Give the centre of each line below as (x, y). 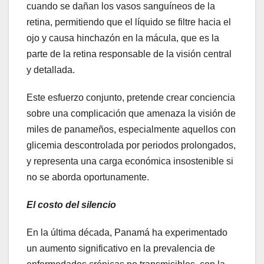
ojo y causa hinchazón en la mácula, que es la (123, 38)
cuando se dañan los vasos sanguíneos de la (121, 6)
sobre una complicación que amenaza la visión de (131, 114)
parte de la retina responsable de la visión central (129, 54)
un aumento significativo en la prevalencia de (121, 249)
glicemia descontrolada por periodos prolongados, (131, 146)
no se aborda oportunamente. (88, 177)
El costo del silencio (71, 205)
